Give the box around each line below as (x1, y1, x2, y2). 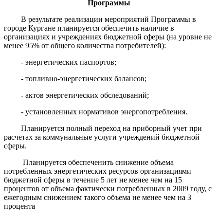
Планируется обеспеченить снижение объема (22, 158, 174, 166)
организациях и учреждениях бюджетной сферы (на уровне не (4, 32, 212, 41)
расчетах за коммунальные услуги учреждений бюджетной (4, 132, 200, 141)
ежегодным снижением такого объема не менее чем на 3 (4, 193, 191, 201)
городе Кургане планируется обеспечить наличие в (4, 23, 174, 32)
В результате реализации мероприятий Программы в (21, 15, 197, 23)
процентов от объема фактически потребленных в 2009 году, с (4, 184, 212, 193)
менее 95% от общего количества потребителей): (4, 41, 166, 50)
